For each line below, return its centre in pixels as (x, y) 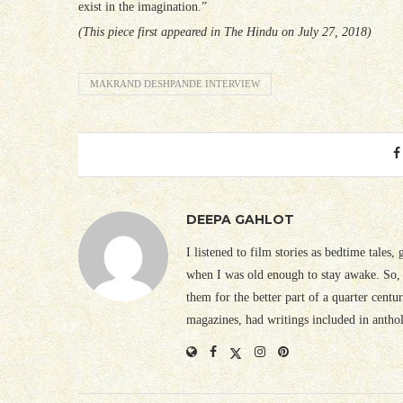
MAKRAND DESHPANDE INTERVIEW (175, 83)
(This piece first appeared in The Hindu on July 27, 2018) (225, 31)
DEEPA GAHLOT (240, 219)
